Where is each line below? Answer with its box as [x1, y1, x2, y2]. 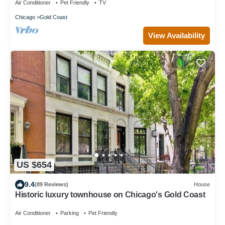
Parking [60, 209, 79, 216]
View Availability [148, 31, 205, 40]
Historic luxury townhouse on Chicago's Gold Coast [15, 190, 205, 199]
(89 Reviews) [35, 181, 68, 188]
